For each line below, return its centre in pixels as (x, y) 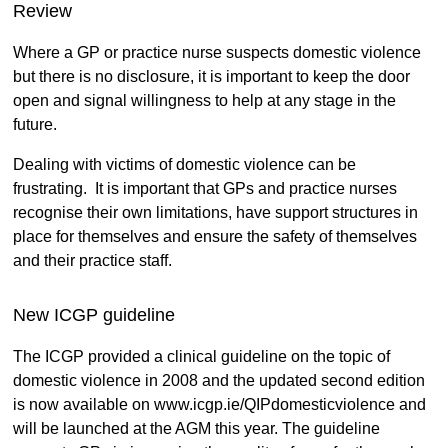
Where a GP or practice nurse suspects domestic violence (216, 53)
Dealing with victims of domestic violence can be (184, 165)
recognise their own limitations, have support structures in (215, 213)
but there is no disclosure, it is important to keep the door (211, 77)
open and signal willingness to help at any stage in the (204, 101)
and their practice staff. (94, 261)
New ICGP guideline (93, 315)
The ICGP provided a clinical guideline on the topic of (201, 357)
